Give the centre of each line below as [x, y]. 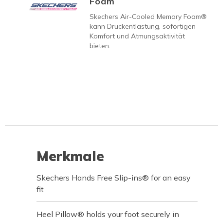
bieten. [100, 45]
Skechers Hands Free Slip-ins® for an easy [114, 177]
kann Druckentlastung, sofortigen [143, 26]
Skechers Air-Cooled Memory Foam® [148, 16]
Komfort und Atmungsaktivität [137, 36]
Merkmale [70, 156]
